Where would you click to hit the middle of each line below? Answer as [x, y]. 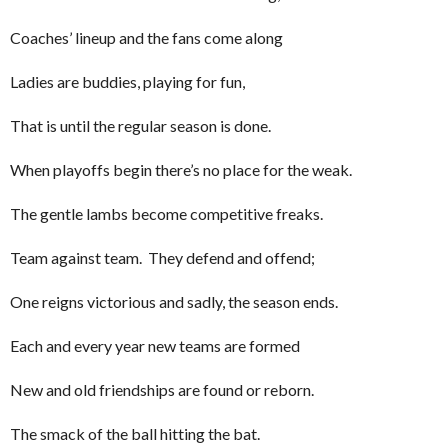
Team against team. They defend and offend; [162, 258]
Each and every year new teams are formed [155, 346]
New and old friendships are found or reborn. [163, 390]
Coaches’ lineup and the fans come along [146, 38]
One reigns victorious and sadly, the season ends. [174, 302]
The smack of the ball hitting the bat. [136, 434]
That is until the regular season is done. [140, 126]
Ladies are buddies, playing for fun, [127, 82]
